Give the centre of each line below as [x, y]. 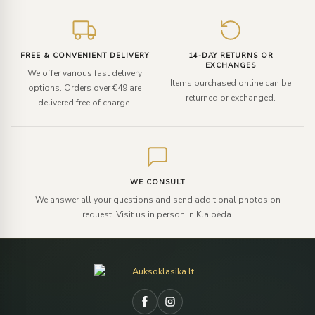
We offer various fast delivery [84, 73]
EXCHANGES [231, 66]
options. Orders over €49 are [84, 88]
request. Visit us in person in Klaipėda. [157, 215]
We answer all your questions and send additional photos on [157, 200]
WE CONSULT [157, 182]
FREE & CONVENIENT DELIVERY [84, 56]
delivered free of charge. [84, 103]
